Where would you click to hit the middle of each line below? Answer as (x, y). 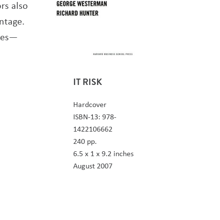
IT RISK (87, 82)
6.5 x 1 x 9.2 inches (103, 153)
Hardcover (90, 104)
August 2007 (93, 166)
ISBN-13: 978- (95, 117)
